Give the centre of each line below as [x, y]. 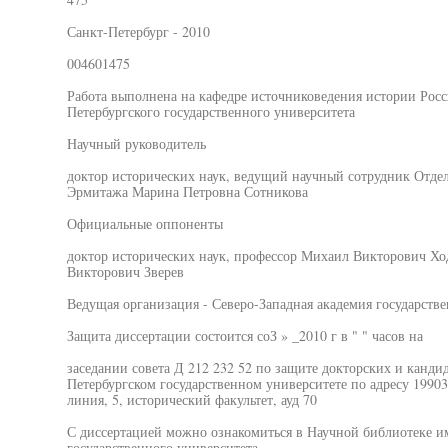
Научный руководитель [136, 143]
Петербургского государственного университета [210, 111]
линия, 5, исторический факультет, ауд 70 [191, 399]
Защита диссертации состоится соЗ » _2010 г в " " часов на [244, 335]
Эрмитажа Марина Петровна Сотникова [187, 191]
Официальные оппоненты [144, 223]
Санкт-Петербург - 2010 [138, 31]
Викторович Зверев [125, 271]
